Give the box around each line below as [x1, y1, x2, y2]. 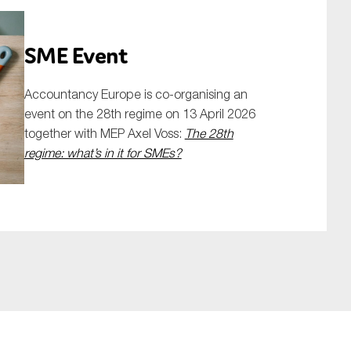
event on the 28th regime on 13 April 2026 [24, 107, 255, 121]
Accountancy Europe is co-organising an [24, 87, 248, 102]
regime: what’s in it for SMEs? [24, 146, 182, 161]
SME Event [24, 41, 128, 71]
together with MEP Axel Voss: [24, 126, 185, 141]
